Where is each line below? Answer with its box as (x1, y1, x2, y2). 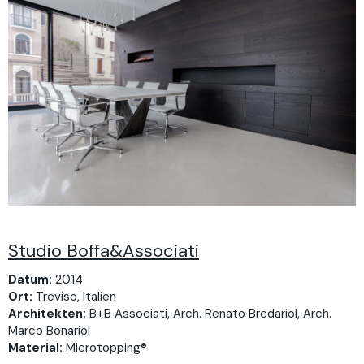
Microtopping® (63, 339, 147, 356)
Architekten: (8, 305, 86, 322)
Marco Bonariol (8, 322, 90, 339)
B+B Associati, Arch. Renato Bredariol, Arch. (86, 305, 331, 322)
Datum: (8, 271, 52, 288)
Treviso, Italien (32, 288, 116, 305)
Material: (8, 339, 63, 356)
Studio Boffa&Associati (8, 239, 199, 263)
